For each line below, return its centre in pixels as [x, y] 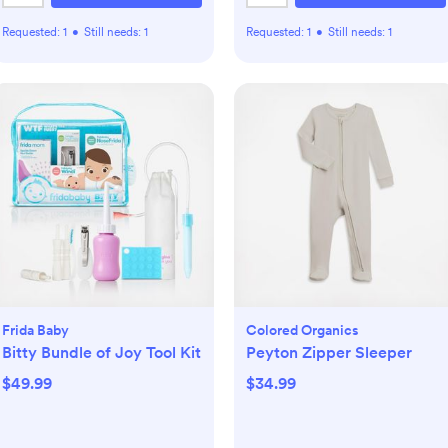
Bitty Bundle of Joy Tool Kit [101, 352]
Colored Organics [302, 330]
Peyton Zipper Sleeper [329, 352]
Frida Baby [35, 330]
